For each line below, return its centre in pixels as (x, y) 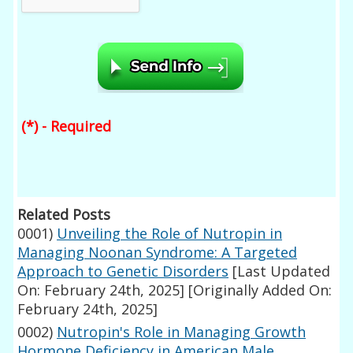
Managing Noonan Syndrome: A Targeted (158, 253)
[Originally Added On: (258, 290)
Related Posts (64, 215)
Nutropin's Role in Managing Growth (182, 332)
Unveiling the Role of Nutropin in (170, 234)
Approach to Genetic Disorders (123, 271)
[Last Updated (280, 271)
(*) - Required (67, 126)
